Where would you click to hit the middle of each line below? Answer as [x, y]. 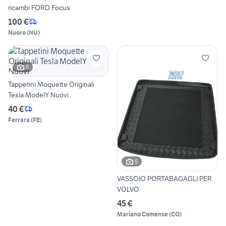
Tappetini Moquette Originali [51, 84]
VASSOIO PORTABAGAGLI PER [164, 179]
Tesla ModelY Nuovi [38, 95]
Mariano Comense [143, 214]
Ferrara [19, 120]
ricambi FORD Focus [39, 7]
